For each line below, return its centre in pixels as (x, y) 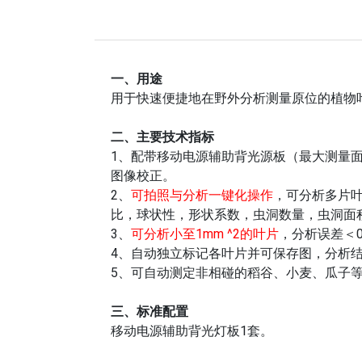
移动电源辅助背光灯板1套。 (192, 330)
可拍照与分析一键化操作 (202, 195)
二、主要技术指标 (162, 137)
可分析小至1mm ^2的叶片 (205, 234)
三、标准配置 (149, 311)
